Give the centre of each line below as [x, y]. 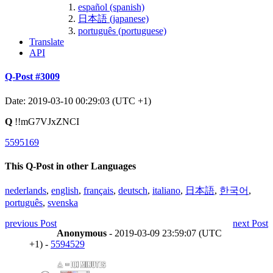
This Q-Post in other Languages [70, 166]
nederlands [26, 191]
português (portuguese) [122, 30]
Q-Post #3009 [32, 77]
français [98, 191]
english [65, 191]
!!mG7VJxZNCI [46, 121]
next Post [250, 224]
